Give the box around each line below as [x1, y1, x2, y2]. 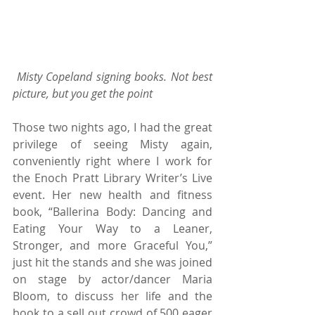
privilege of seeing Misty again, [13, 136, 212, 152]
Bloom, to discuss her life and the [13, 288, 212, 304]
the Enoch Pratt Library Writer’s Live [13, 169, 212, 186]
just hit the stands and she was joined [13, 254, 212, 270]
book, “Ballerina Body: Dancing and [13, 203, 212, 219]
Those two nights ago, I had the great [13, 119, 212, 135]
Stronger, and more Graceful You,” [13, 237, 212, 253]
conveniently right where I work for [13, 153, 212, 169]
